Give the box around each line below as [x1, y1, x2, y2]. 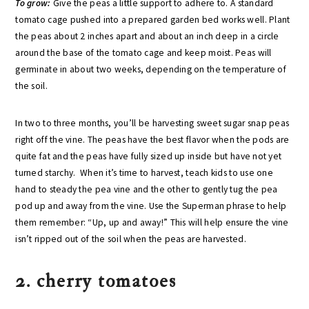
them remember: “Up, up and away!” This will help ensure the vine [15, 217, 289, 228]
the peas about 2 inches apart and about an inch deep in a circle [15, 30, 279, 42]
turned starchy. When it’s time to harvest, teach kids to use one [15, 167, 273, 179]
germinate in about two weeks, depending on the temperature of [15, 63, 286, 75]
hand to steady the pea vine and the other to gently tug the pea [15, 183, 278, 195]
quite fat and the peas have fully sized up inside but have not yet [15, 150, 282, 162]
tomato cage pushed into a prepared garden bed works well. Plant [15, 14, 290, 26]
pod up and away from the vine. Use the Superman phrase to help [15, 200, 287, 212]
